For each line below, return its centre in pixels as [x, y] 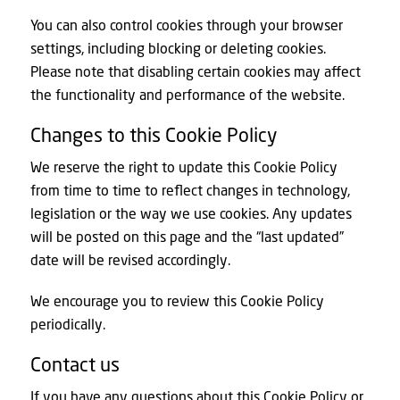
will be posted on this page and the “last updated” [187, 236]
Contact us [75, 365]
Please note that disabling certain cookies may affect [195, 71]
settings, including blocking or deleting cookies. [178, 48]
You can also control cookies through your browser [186, 25]
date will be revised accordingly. [130, 259]
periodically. [67, 324]
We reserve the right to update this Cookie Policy [183, 166]
